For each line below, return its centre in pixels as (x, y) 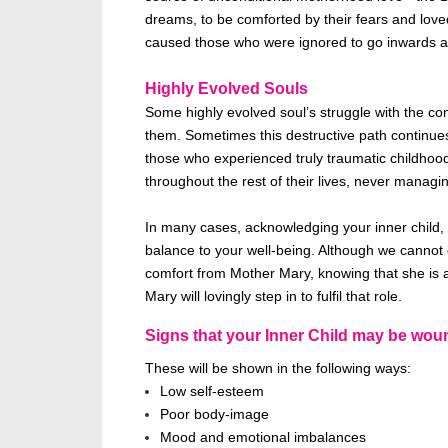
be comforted (259, 18)
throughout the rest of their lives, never (269, 180)
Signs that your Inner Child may (266, 336)
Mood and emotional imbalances (263, 436)
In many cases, (193, 226)
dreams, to (181, 18)
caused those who (204, 41)
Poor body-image (214, 413)
